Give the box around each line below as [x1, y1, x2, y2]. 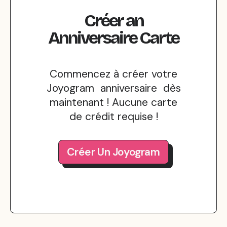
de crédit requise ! [69, 109, 158, 124]
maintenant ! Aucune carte [50, 95, 177, 109]
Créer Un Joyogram [67, 145, 160, 159]
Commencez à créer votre [50, 67, 177, 81]
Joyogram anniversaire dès [46, 81, 181, 95]
